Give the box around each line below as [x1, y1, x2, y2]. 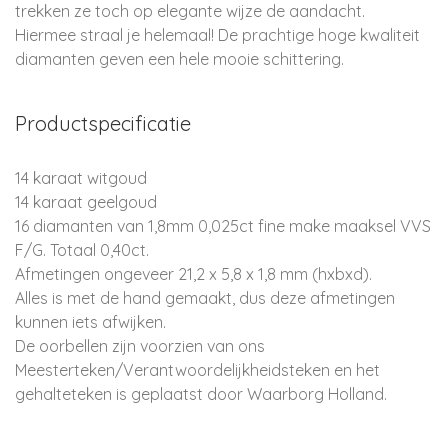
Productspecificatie [15, 111, 191, 136]
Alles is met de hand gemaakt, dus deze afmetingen [15, 288, 395, 308]
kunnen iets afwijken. [15, 312, 166, 332]
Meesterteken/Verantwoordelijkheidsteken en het [15, 360, 380, 380]
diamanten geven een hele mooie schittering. [15, 49, 344, 69]
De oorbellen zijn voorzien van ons [15, 336, 265, 356]
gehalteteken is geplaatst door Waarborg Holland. [15, 384, 387, 404]
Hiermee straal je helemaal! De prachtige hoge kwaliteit [15, 25, 420, 45]
